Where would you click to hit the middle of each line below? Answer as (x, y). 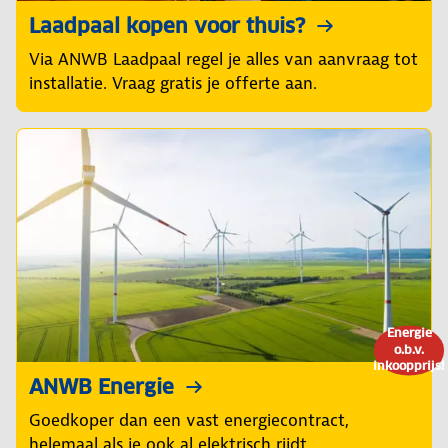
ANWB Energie (101, 387)
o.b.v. (409, 349)
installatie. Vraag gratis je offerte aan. (173, 83)
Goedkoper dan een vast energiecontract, (189, 420)
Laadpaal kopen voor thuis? (167, 26)
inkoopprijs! (409, 365)
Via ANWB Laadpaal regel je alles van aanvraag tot (223, 59)
